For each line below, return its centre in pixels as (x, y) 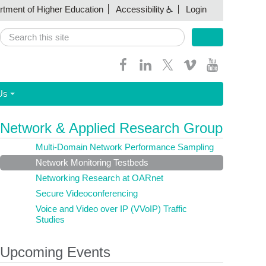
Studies (50, 219)
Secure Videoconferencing (87, 193)
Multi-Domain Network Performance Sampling (125, 147)
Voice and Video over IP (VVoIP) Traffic (111, 209)
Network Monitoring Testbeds (92, 162)
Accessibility (140, 9)
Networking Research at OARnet (99, 178)
